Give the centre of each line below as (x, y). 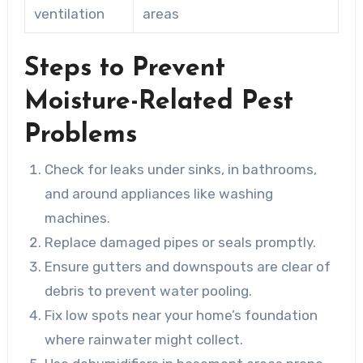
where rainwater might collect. (144, 340)
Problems (80, 135)
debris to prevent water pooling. (149, 291)
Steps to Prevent (124, 68)
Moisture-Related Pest (158, 102)
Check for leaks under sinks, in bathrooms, (181, 170)
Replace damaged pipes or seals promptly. (181, 243)
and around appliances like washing (159, 194)
